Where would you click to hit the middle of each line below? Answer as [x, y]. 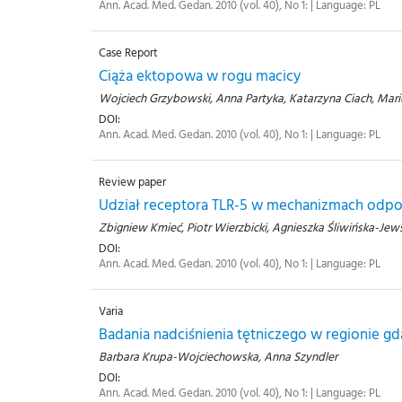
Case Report [128, 53]
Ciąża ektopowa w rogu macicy [200, 75]
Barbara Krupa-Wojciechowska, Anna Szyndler [218, 357]
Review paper [132, 182]
